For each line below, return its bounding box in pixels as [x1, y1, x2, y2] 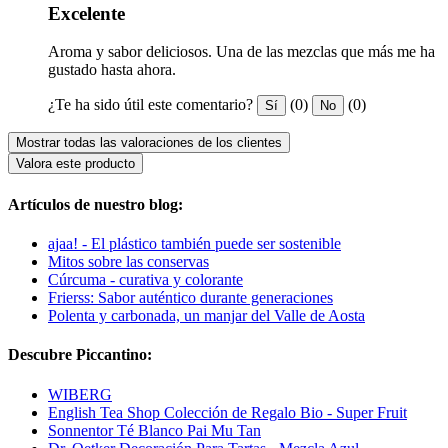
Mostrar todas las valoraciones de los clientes [16, 135, 282, 151]
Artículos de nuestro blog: [8, 195, 183, 213]
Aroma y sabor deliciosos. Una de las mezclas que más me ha [48, 43, 435, 61]
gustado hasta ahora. [48, 61, 176, 79]
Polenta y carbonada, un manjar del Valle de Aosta [48, 307, 365, 325]
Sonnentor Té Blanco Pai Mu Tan [48, 421, 261, 439]
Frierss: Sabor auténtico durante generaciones [48, 289, 333, 307]
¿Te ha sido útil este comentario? [48, 96, 253, 114]
